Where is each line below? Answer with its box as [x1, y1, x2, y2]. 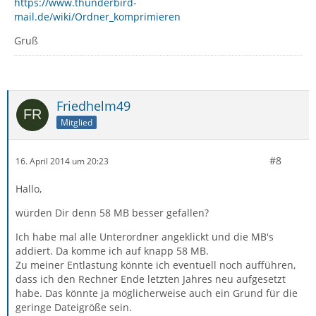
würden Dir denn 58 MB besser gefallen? [16, 206, 209, 219]
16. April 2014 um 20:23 [16, 154, 109, 167]
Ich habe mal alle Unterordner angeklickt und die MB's [16, 230, 274, 243]
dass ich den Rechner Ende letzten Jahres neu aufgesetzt [16, 272, 286, 286]
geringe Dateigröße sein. [16, 300, 132, 314]
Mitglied [61, 116, 92, 128]
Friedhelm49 [56, 97, 130, 114]
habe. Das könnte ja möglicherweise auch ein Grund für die [16, 286, 298, 300]
